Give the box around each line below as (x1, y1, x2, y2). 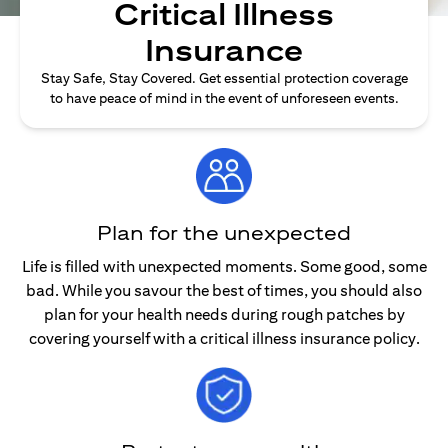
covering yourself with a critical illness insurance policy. (28, 329, 420, 348)
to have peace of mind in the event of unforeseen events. (49, 90, 399, 106)
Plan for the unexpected (97, 221, 351, 244)
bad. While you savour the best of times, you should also (26, 281, 422, 300)
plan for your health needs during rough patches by (43, 305, 405, 324)
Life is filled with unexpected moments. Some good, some (21, 257, 427, 276)
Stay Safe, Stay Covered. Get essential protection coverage (40, 70, 408, 86)
